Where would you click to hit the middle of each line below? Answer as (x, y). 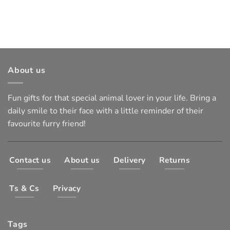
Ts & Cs (24, 188)
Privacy (66, 188)
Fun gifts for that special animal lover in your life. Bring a (112, 98)
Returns (175, 160)
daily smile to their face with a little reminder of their (106, 111)
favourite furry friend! (47, 124)
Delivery (129, 160)
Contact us (30, 160)
